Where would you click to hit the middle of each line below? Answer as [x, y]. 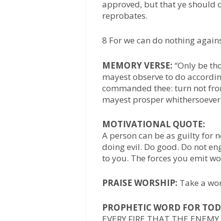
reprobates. [125, 16]
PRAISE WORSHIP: [141, 183]
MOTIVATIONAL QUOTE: [154, 124]
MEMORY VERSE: [139, 65]
